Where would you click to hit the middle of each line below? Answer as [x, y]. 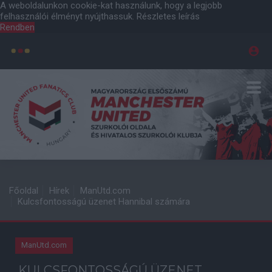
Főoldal [24, 191]
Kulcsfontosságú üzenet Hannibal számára [104, 202]
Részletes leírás [168, 16]
